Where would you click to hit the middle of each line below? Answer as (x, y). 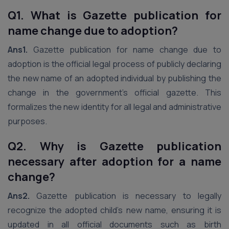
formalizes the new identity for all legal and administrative (114, 107)
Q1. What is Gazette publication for (114, 15)
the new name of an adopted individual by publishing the (114, 78)
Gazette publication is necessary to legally (125, 196)
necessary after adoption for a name (114, 162)
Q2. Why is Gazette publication (114, 146)
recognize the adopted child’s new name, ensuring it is (114, 210)
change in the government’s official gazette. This (114, 93)
